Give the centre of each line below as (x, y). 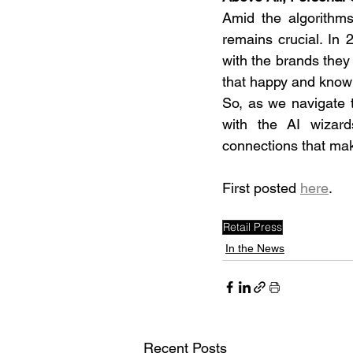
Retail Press (253, 227)
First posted (261, 188)
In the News (255, 248)
